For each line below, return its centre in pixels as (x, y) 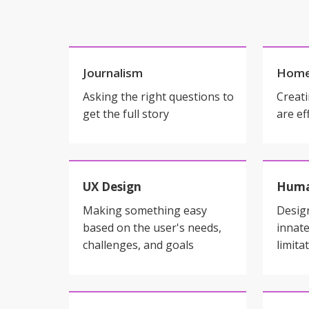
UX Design (112, 187)
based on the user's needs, (152, 228)
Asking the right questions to (158, 97)
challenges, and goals (138, 245)
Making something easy (145, 210)
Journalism (113, 73)
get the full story (126, 114)
